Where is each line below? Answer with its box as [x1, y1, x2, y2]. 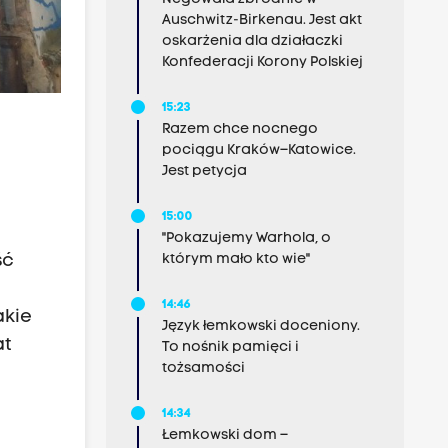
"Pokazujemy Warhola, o [161, 231, 331, 246]
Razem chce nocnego [161, 122, 318, 137]
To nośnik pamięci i [161, 340, 299, 355]
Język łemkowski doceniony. [161, 319, 360, 334]
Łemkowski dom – [161, 428, 288, 443]
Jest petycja [161, 164, 247, 179]
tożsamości [161, 361, 245, 376]
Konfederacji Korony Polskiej [161, 55, 363, 70]
